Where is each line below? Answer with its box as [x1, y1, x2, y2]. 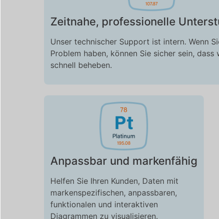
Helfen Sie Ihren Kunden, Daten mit [50, 176, 178, 186]
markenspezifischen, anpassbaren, [50, 188, 177, 198]
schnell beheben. [50, 60, 112, 70]
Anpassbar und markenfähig [50, 154, 197, 168]
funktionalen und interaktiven [50, 199, 158, 210]
